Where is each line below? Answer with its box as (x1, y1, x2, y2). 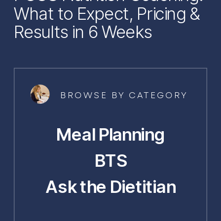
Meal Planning (56, 123, 165, 145)
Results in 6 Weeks (14, 21, 152, 42)
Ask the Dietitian (46, 176, 176, 197)
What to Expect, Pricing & (14, 2, 200, 24)
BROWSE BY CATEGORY (60, 91, 188, 100)
